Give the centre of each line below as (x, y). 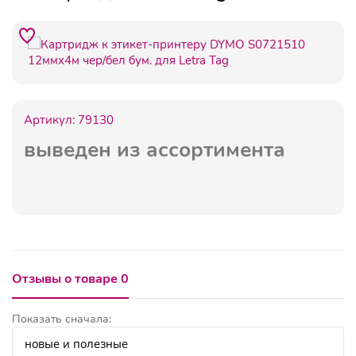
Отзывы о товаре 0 (70, 279)
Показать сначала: (62, 319)
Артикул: (51, 120)
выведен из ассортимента (155, 149)
